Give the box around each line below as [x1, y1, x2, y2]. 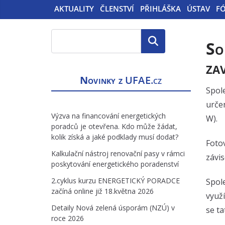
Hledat [141, 36, 166, 47]
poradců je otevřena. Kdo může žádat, [51, 122, 177, 131]
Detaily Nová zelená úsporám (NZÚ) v [51, 203, 175, 212]
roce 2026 [51, 213, 84, 223]
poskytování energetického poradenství [51, 159, 179, 169]
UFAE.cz [125, 73, 162, 87]
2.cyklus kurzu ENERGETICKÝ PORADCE [51, 176, 180, 185]
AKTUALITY [54, 4, 94, 14]
